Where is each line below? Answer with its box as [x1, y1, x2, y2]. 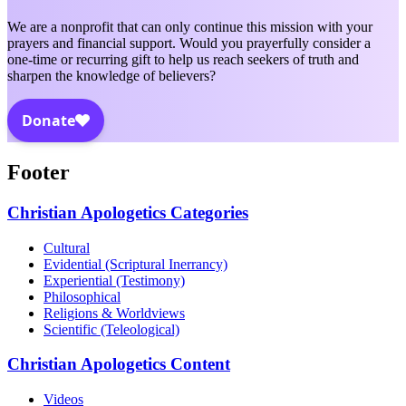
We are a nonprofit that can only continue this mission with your [7, 19, 372, 35]
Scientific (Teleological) [43, 321, 179, 337]
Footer [7, 160, 70, 185]
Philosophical [43, 288, 121, 304]
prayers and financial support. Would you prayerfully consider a [7, 35, 371, 52]
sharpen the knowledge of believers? [7, 68, 216, 84]
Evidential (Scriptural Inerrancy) [43, 256, 227, 272]
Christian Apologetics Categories [7, 203, 248, 223]
